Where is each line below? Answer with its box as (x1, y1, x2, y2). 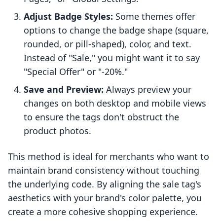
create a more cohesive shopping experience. (8, 206, 198, 218)
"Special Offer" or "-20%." (24, 66, 128, 78)
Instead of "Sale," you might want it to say (24, 52, 200, 64)
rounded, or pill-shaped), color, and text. (24, 38, 191, 50)
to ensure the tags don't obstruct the (24, 111, 179, 123)
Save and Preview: (24, 83, 104, 96)
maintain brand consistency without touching (8, 164, 199, 177)
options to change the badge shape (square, (24, 24, 209, 37)
